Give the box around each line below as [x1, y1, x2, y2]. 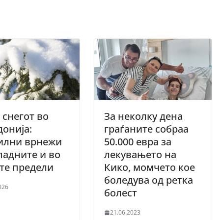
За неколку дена [104, 110, 183, 123]
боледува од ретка [104, 173, 193, 187]
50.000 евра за [104, 135, 171, 149]
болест [104, 186, 139, 200]
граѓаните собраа [104, 122, 189, 136]
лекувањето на [104, 148, 176, 162]
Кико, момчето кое [104, 161, 195, 174]
